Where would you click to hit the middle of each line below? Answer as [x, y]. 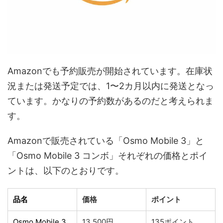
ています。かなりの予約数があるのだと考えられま [111, 101]
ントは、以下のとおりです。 [66, 170]
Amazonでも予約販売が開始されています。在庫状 [110, 71]
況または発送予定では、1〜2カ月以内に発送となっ [111, 86]
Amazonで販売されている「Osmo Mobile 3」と [106, 140]
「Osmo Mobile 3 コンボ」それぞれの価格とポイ [108, 155]
